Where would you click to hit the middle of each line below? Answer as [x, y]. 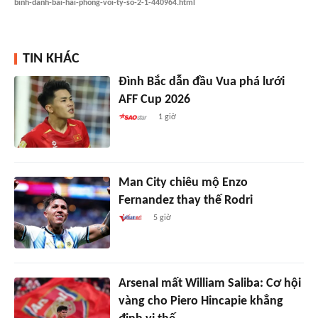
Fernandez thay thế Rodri [185, 200]
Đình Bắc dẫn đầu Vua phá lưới [201, 82]
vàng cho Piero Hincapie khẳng [201, 301]
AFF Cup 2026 [154, 99]
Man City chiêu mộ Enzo [183, 182]
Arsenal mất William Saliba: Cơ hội [209, 283]
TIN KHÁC [51, 59]
